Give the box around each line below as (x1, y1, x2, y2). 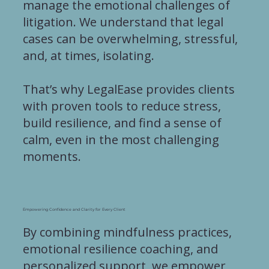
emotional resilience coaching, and (22, 240, 218, 257)
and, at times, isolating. (22, 47, 154, 64)
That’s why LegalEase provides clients (22, 80, 235, 97)
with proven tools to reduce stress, (22, 97, 221, 114)
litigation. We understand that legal (22, 13, 223, 30)
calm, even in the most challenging (22, 131, 219, 148)
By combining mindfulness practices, (22, 223, 232, 240)
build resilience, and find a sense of (22, 114, 222, 131)
